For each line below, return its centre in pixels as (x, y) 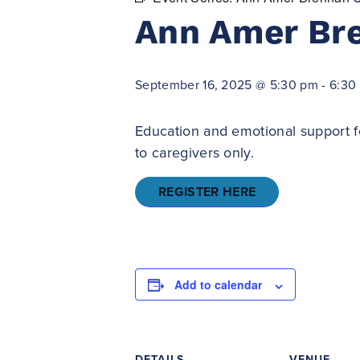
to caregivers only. (195, 152)
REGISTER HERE (207, 192)
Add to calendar (218, 285)
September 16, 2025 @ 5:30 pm (227, 85)
